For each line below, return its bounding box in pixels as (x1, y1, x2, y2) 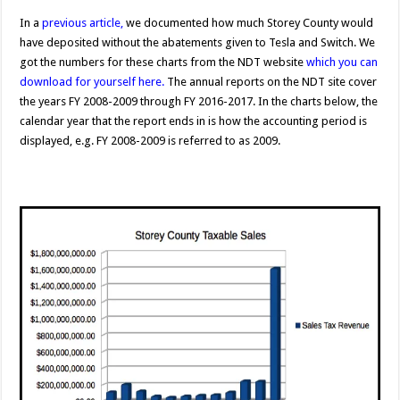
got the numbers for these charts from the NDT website (20, 55, 307, 70)
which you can (306, 55, 379, 70)
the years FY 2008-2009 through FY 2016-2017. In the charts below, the (20, 95, 379, 109)
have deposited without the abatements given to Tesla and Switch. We (20, 36, 376, 50)
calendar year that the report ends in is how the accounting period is (20, 114, 368, 129)
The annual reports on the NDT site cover (164, 75, 378, 89)
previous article (42, 16, 121, 30)
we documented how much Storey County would (123, 16, 374, 30)
